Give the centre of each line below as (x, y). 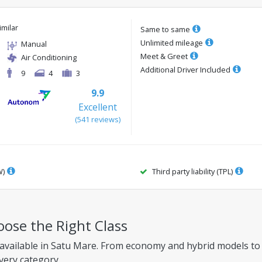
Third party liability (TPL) (192, 171)
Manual (34, 44)
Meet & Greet (164, 56)
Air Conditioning (49, 57)
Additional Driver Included (185, 70)
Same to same (165, 29)
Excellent (98, 107)
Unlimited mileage (172, 43)
